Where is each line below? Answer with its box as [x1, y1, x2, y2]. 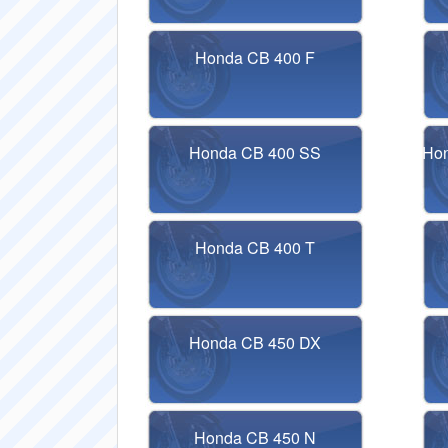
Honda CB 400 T [195, 236, 316, 259]
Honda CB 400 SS [189, 141, 322, 164]
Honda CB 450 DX [189, 331, 322, 354]
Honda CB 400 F [195, 46, 316, 69]
